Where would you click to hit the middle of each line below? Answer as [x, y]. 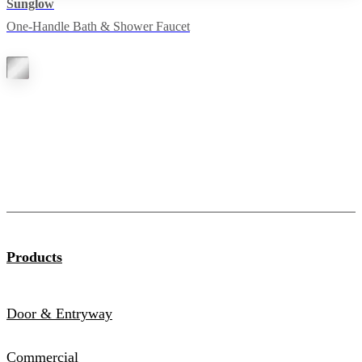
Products [34, 257]
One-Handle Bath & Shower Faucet [98, 27]
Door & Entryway [59, 314]
